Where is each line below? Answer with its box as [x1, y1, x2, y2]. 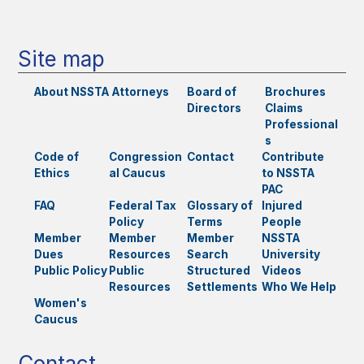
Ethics [33, 166, 70, 180]
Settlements [186, 279, 258, 293]
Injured [261, 198, 302, 212]
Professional [264, 117, 338, 131]
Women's [33, 296, 87, 310]
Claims [264, 101, 303, 115]
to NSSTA [261, 166, 314, 180]
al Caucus [108, 166, 166, 180]
